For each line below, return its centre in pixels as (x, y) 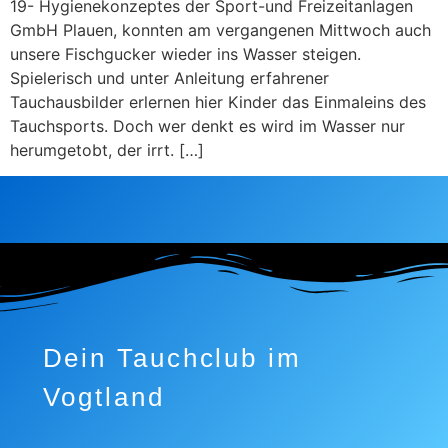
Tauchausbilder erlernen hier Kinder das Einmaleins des (218, 101)
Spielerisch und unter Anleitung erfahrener (169, 77)
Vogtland (103, 397)
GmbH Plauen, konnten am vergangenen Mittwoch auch (220, 29)
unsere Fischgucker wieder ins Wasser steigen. (185, 53)
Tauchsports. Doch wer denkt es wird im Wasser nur (207, 125)
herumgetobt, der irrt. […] (107, 149)
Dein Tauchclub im (172, 358)
